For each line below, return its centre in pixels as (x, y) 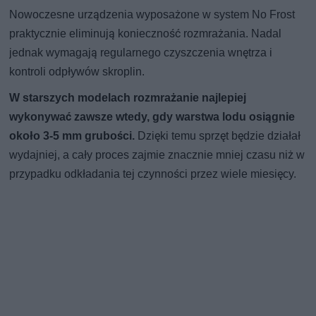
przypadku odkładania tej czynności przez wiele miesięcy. (153, 174)
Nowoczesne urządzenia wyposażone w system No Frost (152, 15)
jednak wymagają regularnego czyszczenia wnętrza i (141, 53)
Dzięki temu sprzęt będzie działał (218, 136)
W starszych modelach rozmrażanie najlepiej (128, 98)
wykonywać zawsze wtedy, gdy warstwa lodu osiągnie (152, 117)
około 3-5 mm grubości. (72, 136)
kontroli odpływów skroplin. (77, 72)
